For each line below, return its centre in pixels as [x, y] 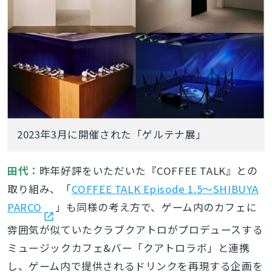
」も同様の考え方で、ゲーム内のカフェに [156, 207]
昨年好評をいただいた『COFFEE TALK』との [148, 170]
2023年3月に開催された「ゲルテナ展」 [112, 134]
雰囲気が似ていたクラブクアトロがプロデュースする [135, 229]
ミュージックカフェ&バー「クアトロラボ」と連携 [128, 247]
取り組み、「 [39, 189]
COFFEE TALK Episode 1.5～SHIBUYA [165, 189]
